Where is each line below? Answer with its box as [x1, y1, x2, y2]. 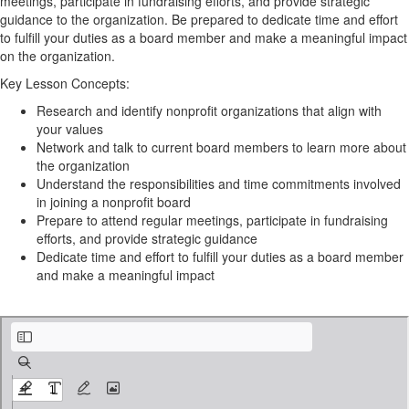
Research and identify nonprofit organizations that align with [37, 101, 382, 120]
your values [37, 120, 103, 138]
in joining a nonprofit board [37, 193, 191, 211]
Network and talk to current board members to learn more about [37, 138, 406, 156]
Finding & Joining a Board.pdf [27, 297, 165, 310]
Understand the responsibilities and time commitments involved [37, 174, 401, 193]
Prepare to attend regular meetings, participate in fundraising [37, 211, 388, 229]
